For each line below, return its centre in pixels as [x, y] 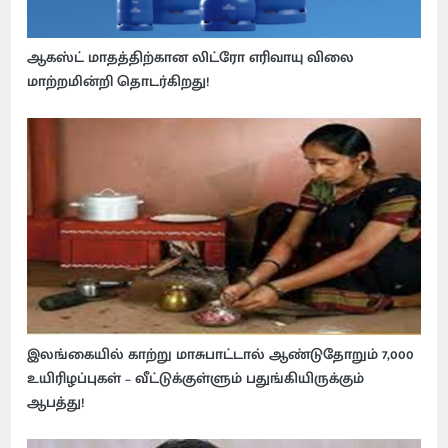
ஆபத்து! [56, 402]
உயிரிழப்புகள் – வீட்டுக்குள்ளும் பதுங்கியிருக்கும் [196, 378]
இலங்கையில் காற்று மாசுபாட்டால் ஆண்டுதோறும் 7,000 [221, 354]
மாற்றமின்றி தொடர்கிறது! [118, 82]
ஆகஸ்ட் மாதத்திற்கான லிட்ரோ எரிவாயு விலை [191, 58]
